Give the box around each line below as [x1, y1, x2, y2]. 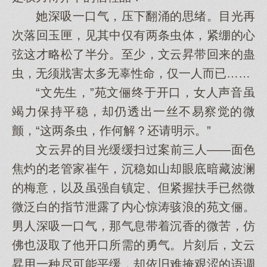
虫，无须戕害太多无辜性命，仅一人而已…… [12, 67, 250, 80]
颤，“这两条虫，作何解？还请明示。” [12, 124, 211, 137]
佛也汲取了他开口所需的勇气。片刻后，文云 [12, 238, 255, 252]
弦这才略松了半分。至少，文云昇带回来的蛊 [12, 48, 255, 61]
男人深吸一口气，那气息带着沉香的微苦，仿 [12, 219, 255, 232]
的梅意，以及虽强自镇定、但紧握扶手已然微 [12, 181, 255, 194]
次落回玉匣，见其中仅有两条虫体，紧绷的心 [12, 29, 255, 42]
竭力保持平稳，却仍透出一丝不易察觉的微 [12, 105, 255, 118]
